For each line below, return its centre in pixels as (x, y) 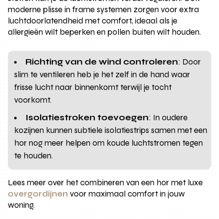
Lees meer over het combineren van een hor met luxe (106, 182)
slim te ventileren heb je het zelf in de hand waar (102, 74)
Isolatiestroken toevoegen (87, 117)
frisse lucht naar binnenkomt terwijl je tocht (93, 87)
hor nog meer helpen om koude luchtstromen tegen (109, 143)
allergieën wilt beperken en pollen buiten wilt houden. (105, 32)
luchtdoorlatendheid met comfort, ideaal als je (93, 21)
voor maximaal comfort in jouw (127, 194)
